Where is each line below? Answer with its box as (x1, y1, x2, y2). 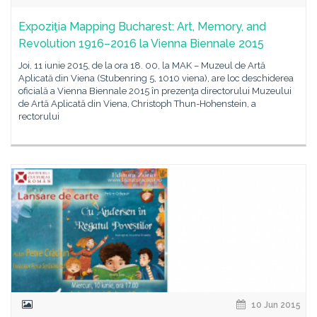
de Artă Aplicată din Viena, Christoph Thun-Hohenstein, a (18, 98, 256, 109)
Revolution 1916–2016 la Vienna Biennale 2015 (18, 37, 264, 50)
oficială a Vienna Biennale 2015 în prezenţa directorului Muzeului (18, 86, 292, 96)
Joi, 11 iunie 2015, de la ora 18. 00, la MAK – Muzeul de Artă (18, 60, 265, 71)
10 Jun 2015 (249, 300, 301, 310)
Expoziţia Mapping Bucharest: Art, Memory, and (18, 20, 266, 33)
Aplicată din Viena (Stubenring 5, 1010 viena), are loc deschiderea (18, 73, 294, 83)
